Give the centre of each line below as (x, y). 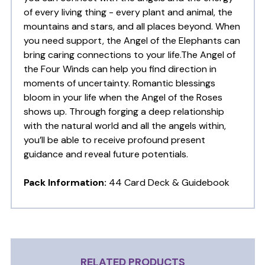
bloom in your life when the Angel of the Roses (123, 98)
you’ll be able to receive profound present (114, 140)
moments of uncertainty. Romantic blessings (119, 83)
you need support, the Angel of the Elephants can (132, 41)
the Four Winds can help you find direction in (120, 69)
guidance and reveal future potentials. (106, 154)
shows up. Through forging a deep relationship (124, 112)
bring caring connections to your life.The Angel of (129, 55)
